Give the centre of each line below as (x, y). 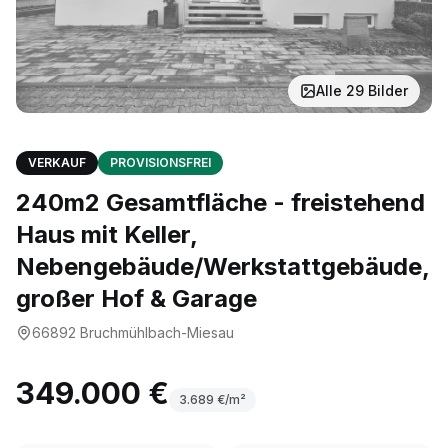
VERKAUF (57, 162)
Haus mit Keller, (106, 234)
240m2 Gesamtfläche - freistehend (220, 202)
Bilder (386, 90)
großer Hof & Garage (136, 298)
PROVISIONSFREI (160, 162)
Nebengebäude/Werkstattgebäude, (222, 266)
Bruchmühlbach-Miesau (157, 332)
